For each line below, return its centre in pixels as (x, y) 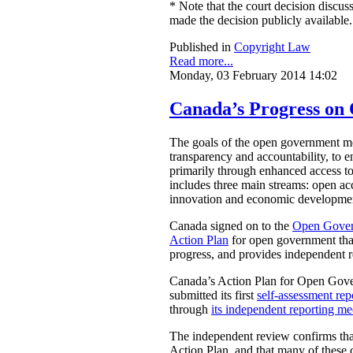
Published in (200, 46)
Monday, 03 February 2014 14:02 (253, 75)
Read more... (201, 61)
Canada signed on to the (231, 225)
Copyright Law (272, 46)
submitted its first (213, 295)
